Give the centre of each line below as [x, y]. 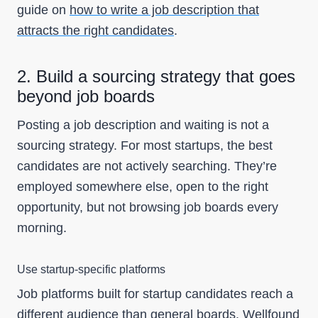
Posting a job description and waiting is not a [143, 125]
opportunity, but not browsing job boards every [148, 207]
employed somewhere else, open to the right [143, 187]
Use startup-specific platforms [91, 269]
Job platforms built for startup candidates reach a [155, 294]
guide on [43, 10]
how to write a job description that [164, 10]
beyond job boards [86, 96]
